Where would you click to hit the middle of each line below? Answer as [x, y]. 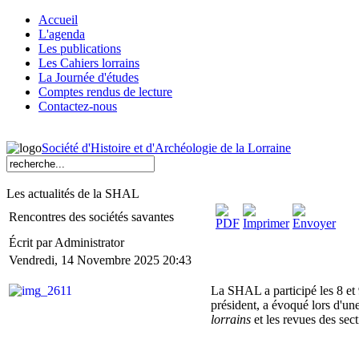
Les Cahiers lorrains [89, 63]
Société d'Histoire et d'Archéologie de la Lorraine [166, 148]
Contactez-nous [78, 106]
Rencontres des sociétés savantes [91, 217]
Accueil [58, 20]
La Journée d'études [89, 77]
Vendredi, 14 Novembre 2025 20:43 [100, 260]
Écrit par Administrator [68, 242]
